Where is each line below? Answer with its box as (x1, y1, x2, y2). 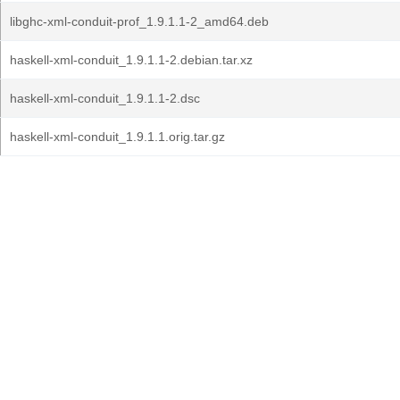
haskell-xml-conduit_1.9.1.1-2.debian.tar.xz (10, 53, 253, 67)
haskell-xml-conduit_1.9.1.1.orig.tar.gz (10, 129, 225, 144)
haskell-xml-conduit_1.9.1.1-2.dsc (10, 91, 200, 105)
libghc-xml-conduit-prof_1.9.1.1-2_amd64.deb (10, 14, 269, 29)
